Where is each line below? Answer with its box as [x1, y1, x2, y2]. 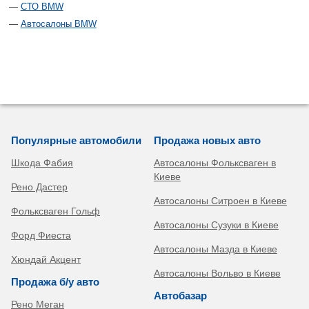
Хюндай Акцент [11, 254, 81, 266]
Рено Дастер [11, 181, 68, 193]
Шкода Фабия [11, 157, 73, 169]
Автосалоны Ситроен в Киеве [153, 195, 287, 207]
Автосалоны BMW [20, 18, 97, 29]
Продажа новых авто [153, 134, 261, 147]
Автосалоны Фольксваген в [153, 157, 276, 169]
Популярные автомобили [11, 134, 141, 147]
